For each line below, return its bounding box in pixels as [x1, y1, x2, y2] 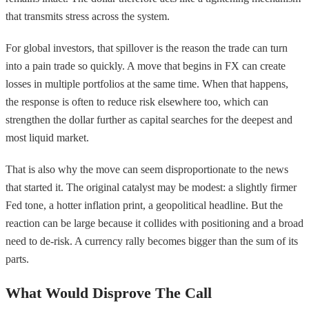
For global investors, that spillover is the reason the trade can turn [6, 41, 288, 54]
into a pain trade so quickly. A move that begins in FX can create [6, 59, 286, 72]
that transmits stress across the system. [6, 10, 170, 22]
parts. [6, 252, 29, 265]
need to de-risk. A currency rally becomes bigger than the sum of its [6, 235, 298, 247]
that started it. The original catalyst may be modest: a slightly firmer [6, 181, 297, 193]
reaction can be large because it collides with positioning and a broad [6, 217, 303, 229]
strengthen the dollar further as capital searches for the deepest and [6, 113, 292, 126]
